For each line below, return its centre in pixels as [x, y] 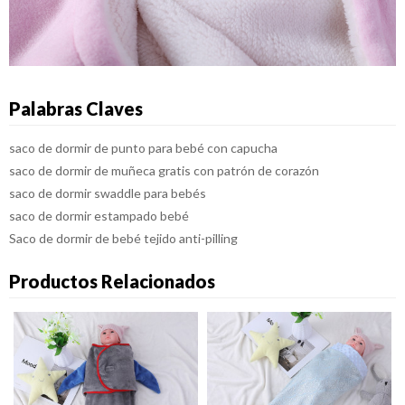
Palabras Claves [76, 108]
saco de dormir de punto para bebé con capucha [143, 147]
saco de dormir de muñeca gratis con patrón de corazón [164, 170]
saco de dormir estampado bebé [99, 215]
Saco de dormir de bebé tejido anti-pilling [123, 238]
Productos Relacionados [112, 281]
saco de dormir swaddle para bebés [108, 193]
